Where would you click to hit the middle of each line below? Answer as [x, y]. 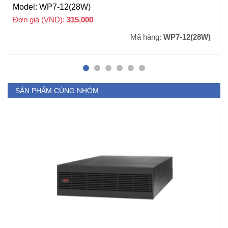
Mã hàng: [147, 37]
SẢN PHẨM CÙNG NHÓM [57, 90]
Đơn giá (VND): [40, 19]
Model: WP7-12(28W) [52, 7]
